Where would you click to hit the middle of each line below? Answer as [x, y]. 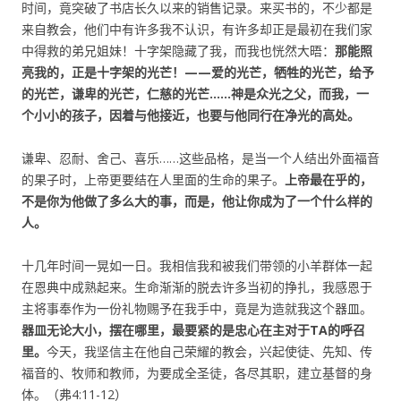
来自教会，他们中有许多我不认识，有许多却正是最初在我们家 [197, 29]
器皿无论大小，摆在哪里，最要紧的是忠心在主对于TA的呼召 [193, 330]
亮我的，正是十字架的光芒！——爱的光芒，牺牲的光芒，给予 [198, 72]
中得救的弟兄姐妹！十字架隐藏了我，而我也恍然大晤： [178, 51]
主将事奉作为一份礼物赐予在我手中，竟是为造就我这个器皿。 [197, 308]
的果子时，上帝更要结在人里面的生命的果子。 [153, 179]
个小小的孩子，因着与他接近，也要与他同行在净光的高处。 [191, 115]
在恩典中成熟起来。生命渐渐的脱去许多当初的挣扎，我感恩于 [197, 287]
